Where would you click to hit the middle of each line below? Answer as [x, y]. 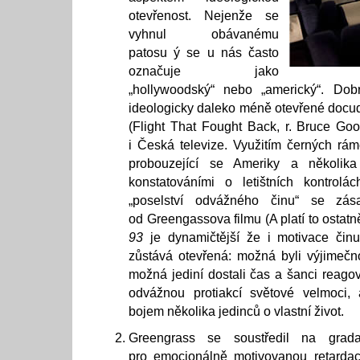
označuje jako [204, 71]
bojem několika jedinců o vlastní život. [236, 311]
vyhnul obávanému [204, 34]
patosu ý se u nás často [204, 53]
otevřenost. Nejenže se [204, 16]
